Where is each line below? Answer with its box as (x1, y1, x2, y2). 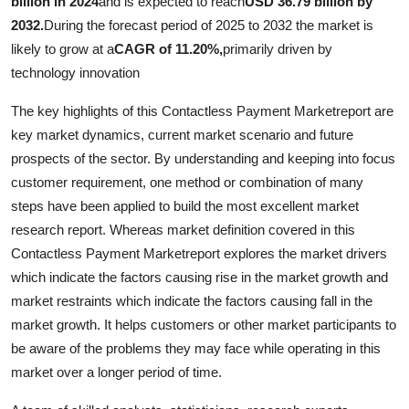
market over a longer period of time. (11, 364, 222, 381)
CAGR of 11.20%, (114, 41, 223, 58)
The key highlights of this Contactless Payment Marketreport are (11, 103, 393, 120)
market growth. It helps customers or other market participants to (11, 317, 396, 333)
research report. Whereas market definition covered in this (11, 222, 355, 238)
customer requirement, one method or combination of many (11, 174, 363, 191)
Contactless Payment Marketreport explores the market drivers (11, 246, 387, 262)
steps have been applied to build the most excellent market (11, 198, 359, 215)
